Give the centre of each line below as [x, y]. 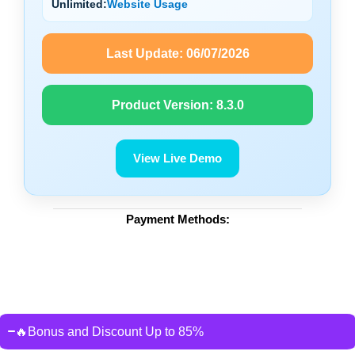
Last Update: [146, 53]
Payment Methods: [177, 219]
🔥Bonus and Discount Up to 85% [109, 331]
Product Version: [164, 105]
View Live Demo [177, 158]
